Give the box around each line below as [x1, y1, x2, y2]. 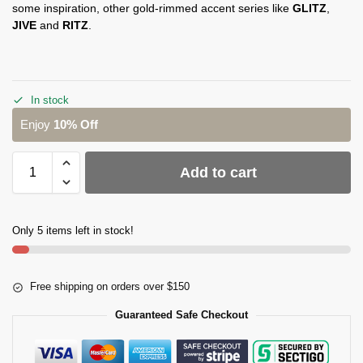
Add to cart [179, 164, 257, 181]
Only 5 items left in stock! [12, 224, 134, 237]
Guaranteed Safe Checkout [115, 309, 248, 322]
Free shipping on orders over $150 [30, 280, 190, 293]
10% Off [53, 117, 98, 132]
